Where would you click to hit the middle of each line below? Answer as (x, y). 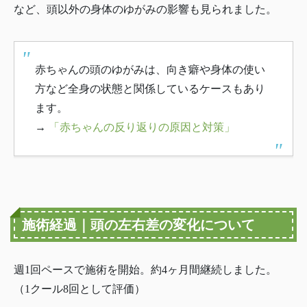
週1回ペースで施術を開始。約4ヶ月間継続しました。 (145, 270)
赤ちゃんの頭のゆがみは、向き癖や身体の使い (150, 70)
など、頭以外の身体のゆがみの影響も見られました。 (145, 10)
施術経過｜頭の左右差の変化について (138, 225)
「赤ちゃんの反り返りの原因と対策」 (142, 127)
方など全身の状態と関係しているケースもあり (150, 89)
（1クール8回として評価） (79, 289)
